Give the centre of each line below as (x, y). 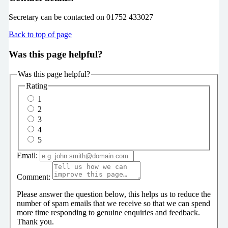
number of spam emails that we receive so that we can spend (113, 203)
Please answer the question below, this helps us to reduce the (113, 194)
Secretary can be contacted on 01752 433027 (81, 17)
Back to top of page (40, 35)
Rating (36, 86)
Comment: (33, 177)
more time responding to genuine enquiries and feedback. (108, 212)
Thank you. (35, 221)
